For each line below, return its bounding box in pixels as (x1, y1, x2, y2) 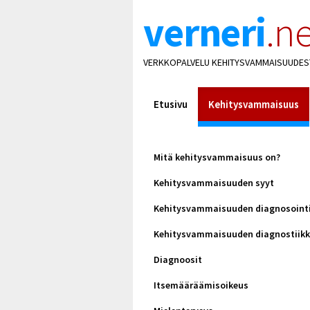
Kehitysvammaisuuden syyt (154, 176, 274, 189)
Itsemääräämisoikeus (154, 279, 248, 291)
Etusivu (154, 97, 188, 111)
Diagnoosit (154, 253, 202, 266)
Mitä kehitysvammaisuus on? (154, 151, 280, 163)
